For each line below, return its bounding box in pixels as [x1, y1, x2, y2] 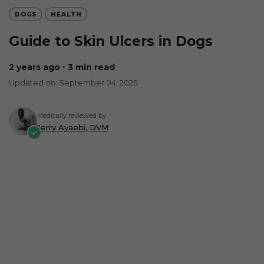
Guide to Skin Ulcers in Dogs [9, 33, 213, 49]
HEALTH [50, 10, 82, 18]
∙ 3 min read [62, 62, 115, 72]
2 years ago [14, 62, 60, 72]
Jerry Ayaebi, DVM [37, 123, 108, 132]
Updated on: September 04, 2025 [9, 78, 137, 87]
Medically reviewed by [37, 111, 106, 120]
